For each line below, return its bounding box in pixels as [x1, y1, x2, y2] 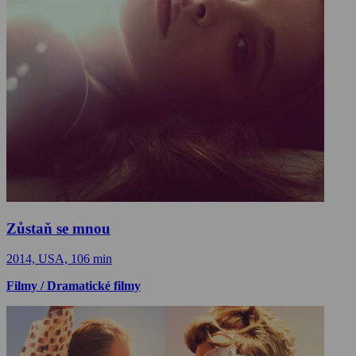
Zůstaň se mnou [6, 219, 110, 237]
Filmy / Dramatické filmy [6, 279, 141, 293]
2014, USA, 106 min [6, 252, 112, 266]
